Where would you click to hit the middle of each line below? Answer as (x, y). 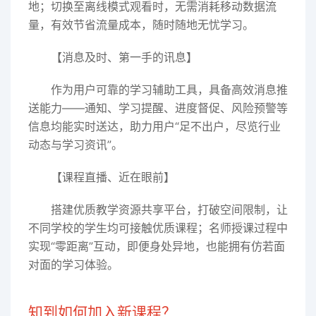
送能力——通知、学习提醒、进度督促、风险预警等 (158, 108)
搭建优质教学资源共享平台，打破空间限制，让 (169, 209)
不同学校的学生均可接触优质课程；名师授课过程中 (158, 228)
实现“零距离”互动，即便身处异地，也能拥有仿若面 (157, 246)
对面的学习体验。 (73, 265)
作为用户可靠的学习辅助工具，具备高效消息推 (169, 90)
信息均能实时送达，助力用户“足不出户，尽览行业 (154, 126)
